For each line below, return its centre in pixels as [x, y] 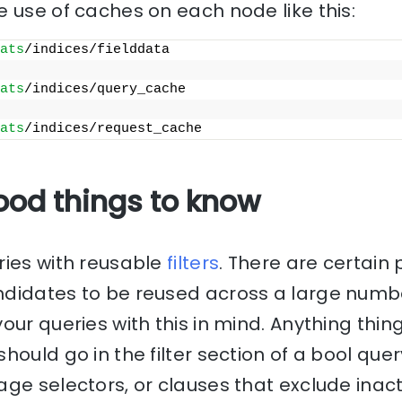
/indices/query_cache [105, 90]
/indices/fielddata [97, 50]
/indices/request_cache [113, 129]
